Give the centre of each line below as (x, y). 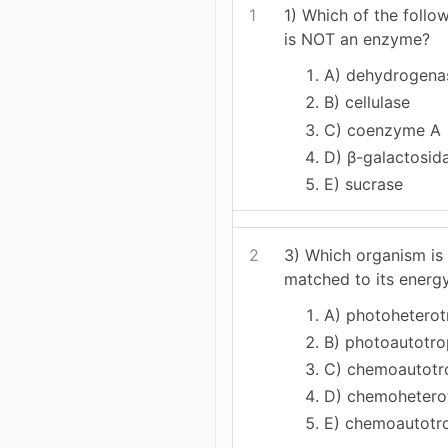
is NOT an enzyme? (357, 39)
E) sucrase (364, 183)
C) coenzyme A (383, 129)
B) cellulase (367, 102)
